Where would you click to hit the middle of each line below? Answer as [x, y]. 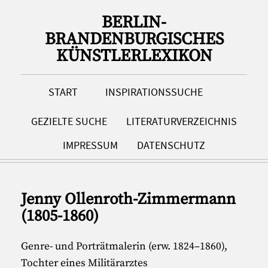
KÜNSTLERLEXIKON [134, 56]
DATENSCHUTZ [171, 146]
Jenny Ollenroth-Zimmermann [129, 200]
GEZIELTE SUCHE [69, 122]
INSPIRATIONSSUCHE [154, 92]
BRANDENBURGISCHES [134, 39]
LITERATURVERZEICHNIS [182, 122]
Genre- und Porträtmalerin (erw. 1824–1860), [124, 246]
